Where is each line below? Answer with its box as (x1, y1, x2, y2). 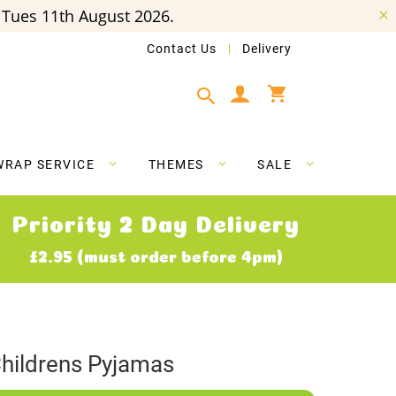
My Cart (287, 80, 331, 94)
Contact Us (147, 42, 217, 56)
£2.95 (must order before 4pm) (28, 250, 283, 260)
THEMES (148, 157, 204, 172)
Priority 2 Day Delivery (11, 215, 300, 228)
